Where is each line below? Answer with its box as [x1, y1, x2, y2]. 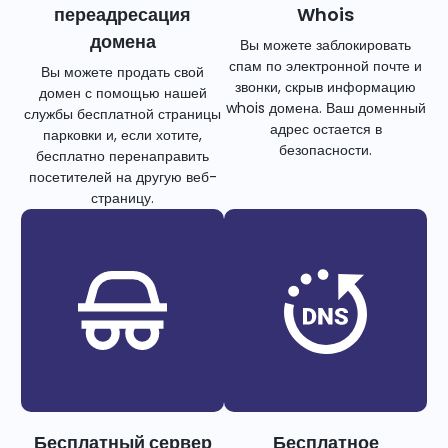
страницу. [91, 188, 154, 209]
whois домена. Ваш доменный [225, 98, 426, 119]
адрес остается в [269, 119, 382, 140]
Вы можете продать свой [41, 62, 204, 83]
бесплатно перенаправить [36, 146, 209, 167]
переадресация [54, 2, 191, 28]
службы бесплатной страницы [24, 104, 221, 125]
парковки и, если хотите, [43, 125, 202, 146]
